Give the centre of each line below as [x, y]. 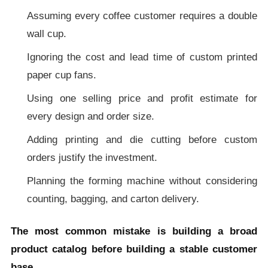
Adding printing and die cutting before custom [142, 139]
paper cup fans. [61, 75]
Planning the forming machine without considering [142, 181]
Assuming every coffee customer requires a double [142, 16]
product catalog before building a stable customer [134, 249]
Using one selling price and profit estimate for [142, 98]
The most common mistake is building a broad [134, 231]
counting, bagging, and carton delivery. [113, 199]
